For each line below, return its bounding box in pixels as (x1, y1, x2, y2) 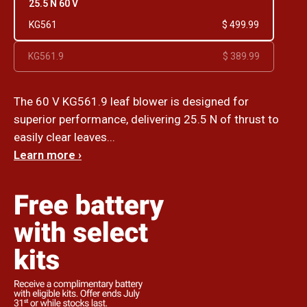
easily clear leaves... (14, 130, 115, 144)
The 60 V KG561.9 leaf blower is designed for (14, 94, 249, 108)
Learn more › (14, 147, 82, 162)
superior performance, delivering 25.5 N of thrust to (14, 112, 279, 126)
